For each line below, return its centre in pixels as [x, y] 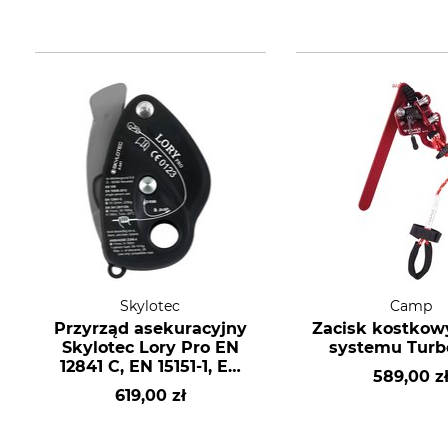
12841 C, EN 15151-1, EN [150, 366]
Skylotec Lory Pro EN [150, 347]
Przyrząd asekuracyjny [150, 328]
